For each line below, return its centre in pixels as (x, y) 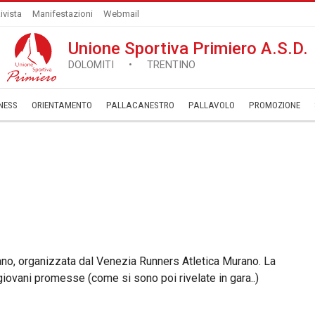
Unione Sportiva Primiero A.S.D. (188, 49)
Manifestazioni (63, 14)
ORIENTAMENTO (62, 105)
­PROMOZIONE (275, 105)
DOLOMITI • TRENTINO (132, 65)
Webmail (121, 14)
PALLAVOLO (212, 105)
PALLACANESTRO (140, 105)
